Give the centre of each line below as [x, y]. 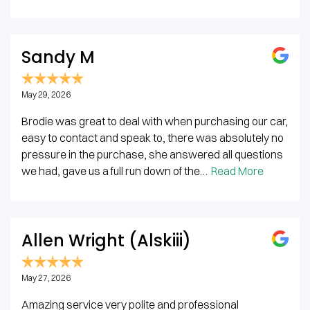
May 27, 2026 [46, 278]
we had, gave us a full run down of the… [115, 171]
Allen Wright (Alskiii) [106, 240]
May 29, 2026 [46, 94]
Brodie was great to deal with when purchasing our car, [155, 121]
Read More [237, 171]
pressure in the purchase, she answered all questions [152, 154]
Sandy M [58, 57]
